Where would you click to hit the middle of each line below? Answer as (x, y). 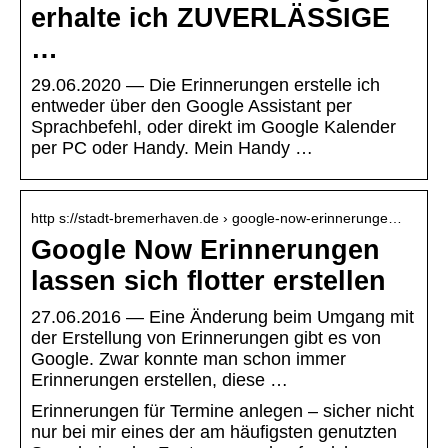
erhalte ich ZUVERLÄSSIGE (210, 18)
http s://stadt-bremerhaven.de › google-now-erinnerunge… (216, 218)
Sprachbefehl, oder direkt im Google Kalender (213, 127)
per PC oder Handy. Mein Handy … (172, 148)
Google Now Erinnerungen (205, 250)
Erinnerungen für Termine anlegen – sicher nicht (222, 411)
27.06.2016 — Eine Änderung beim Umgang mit (222, 317)
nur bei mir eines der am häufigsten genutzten (214, 432)
